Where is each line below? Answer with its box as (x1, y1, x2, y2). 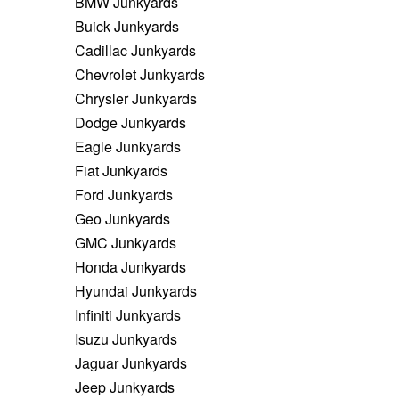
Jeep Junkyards (74, 376, 175, 397)
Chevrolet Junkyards (74, 63, 205, 85)
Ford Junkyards (74, 183, 173, 205)
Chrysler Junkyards (74, 87, 197, 109)
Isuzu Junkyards (74, 328, 177, 349)
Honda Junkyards (74, 256, 186, 277)
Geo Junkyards (74, 208, 170, 229)
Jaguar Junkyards (74, 352, 187, 373)
